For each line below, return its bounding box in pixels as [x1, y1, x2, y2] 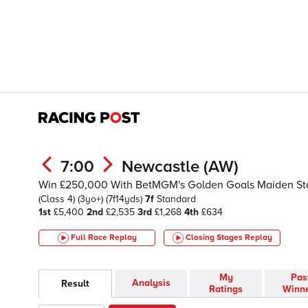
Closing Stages [185, 232, 245, 243]
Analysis [131, 277, 170, 289]
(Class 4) [38, 193, 78, 205]
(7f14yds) [106, 193, 145, 205]
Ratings [209, 283, 243, 296]
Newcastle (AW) [122, 157, 239, 177]
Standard [157, 193, 196, 205]
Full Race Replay [70, 232, 137, 243]
